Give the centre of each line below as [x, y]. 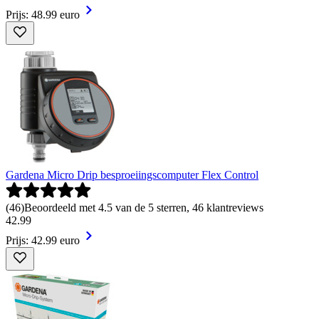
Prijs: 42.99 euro [43, 241]
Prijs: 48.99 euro [43, 15]
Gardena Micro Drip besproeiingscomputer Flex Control [132, 175]
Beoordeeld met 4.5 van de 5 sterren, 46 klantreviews [144, 208]
